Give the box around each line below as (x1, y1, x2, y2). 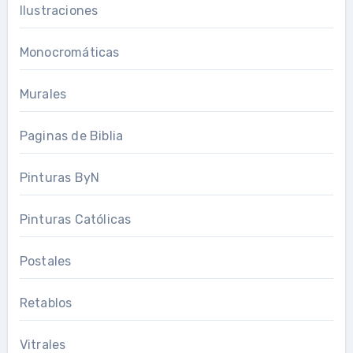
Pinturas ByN (19, 169, 100, 185)
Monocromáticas (19, 44, 120, 60)
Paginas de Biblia (19, 128, 124, 143)
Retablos (19, 295, 72, 310)
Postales (19, 253, 72, 269)
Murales (19, 86, 67, 102)
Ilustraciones (19, 2, 98, 18)
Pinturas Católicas (19, 211, 132, 227)
